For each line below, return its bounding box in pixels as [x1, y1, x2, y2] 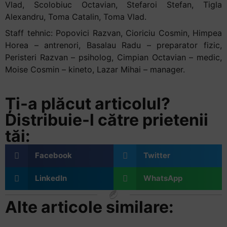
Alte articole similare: [5, 197, 174, 217]
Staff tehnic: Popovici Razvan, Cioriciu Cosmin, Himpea [5, 27, 222, 38]
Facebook [34, 150, 72, 161]
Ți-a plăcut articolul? [5, 93, 170, 113]
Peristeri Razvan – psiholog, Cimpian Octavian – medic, [5, 52, 222, 62]
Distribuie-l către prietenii [5, 109, 208, 130]
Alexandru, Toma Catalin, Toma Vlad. [5, 11, 146, 22]
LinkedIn [34, 173, 67, 183]
